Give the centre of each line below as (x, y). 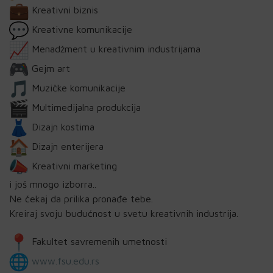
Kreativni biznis (63, 10)
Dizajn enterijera (66, 147)
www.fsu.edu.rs (66, 261)
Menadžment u (64, 49)
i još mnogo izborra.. (53, 184)
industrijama (172, 49)
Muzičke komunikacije (77, 88)
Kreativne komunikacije (80, 30)
